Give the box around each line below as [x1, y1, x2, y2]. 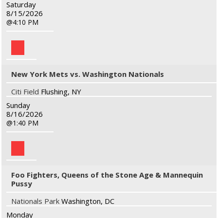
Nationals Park [11, 196, 59, 206]
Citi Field [11, 87, 39, 96]
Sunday [6, 100, 30, 110]
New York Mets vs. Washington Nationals [11, 69, 164, 79]
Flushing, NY [41, 87, 81, 96]
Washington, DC [61, 196, 114, 206]
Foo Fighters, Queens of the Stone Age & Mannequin [11, 170, 203, 180]
